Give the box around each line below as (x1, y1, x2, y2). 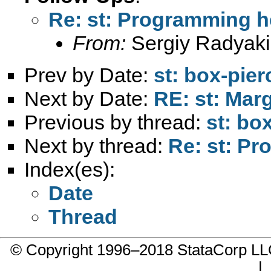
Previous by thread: (24, 110, 206, 134)
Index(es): (24, 157, 115, 181)
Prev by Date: (24, 63, 154, 87)
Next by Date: (24, 87, 154, 110)
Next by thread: (24, 134, 168, 157)
